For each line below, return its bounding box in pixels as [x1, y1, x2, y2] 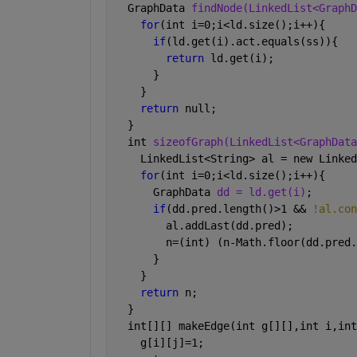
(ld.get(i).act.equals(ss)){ [165, 34, 338, 48]
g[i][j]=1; [114, 335, 204, 349]
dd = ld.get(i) [216, 185, 306, 198]
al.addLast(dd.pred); [114, 218, 293, 232]
